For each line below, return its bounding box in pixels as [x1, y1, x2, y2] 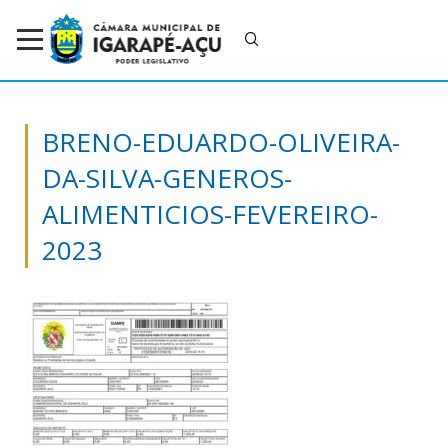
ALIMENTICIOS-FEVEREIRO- [42, 195, 378, 232]
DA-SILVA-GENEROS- [42, 159, 292, 196]
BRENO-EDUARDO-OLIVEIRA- [42, 123, 400, 160]
